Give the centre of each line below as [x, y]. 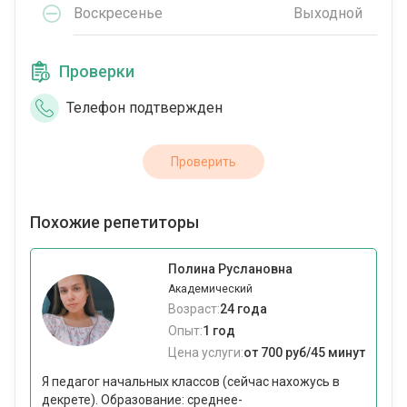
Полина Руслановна [230, 269]
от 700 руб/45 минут [304, 353]
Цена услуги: [206, 353]
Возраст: [194, 309]
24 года [243, 309]
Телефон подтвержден [144, 108]
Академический [210, 289]
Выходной [328, 13]
